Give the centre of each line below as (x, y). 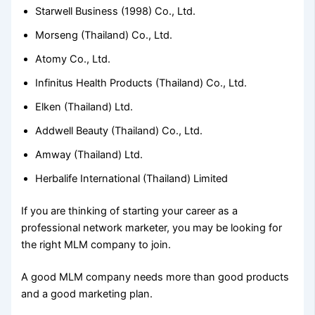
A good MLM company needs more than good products (155, 277)
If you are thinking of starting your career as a (130, 211)
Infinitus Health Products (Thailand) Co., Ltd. (141, 83)
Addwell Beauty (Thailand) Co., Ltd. (119, 130)
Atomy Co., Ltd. (73, 59)
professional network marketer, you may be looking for (152, 227)
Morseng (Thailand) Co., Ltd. (104, 35)
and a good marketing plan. (87, 294)
